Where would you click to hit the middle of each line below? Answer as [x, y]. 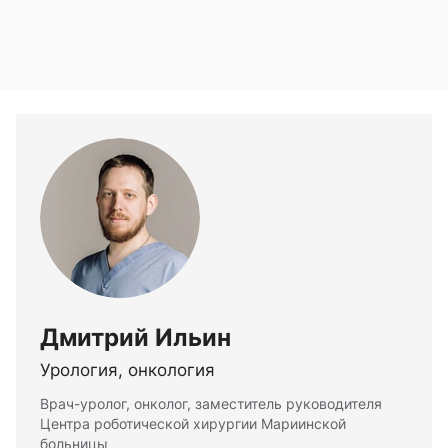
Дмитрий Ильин [135, 338]
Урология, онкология [127, 370]
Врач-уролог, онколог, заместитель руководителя [211, 404]
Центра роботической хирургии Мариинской [193, 424]
